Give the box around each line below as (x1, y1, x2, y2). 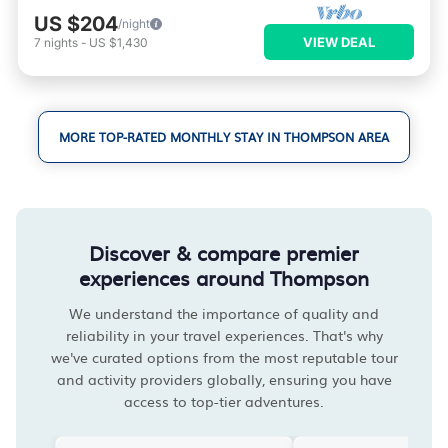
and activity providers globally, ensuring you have (56, 369, 392, 389)
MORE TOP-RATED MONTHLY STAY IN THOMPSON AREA (59, 128, 389, 146)
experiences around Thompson (79, 262, 369, 292)
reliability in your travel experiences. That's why (65, 325, 383, 345)
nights (44, 35, 78, 50)
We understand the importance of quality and (69, 303, 379, 323)
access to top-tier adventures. (124, 391, 324, 411)
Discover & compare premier (89, 237, 359, 267)
